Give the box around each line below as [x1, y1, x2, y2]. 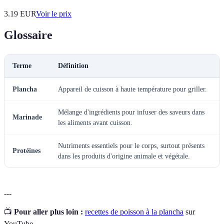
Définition [58, 62, 88, 70]
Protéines [12, 147, 40, 155]
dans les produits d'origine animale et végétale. [58, 152, 190, 160]
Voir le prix [36, 9, 71, 18]
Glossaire [4, 28, 52, 42]
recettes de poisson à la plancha [85, 207, 183, 216]
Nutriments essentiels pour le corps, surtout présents [58, 142, 204, 150]
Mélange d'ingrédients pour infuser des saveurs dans [58, 108, 204, 116]
